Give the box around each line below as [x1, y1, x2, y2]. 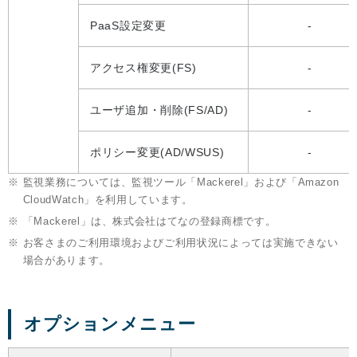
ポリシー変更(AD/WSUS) [90, 145, 225, 159]
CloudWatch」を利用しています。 [22, 193, 193, 206]
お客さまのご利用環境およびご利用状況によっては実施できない [22, 236, 339, 249]
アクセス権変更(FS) [90, 61, 197, 74]
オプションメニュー [24, 313, 196, 334]
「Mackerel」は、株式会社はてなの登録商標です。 [22, 214, 277, 227]
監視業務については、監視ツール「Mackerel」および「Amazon [22, 175, 339, 188]
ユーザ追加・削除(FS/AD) [90, 103, 229, 116]
